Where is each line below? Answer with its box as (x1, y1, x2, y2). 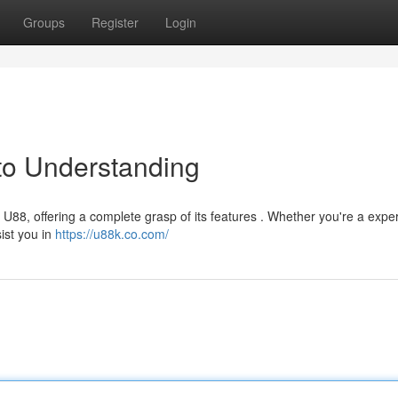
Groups (23, 13, 65, 31)
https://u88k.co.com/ (55, 225, 169, 243)
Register (92, 13, 139, 31)
